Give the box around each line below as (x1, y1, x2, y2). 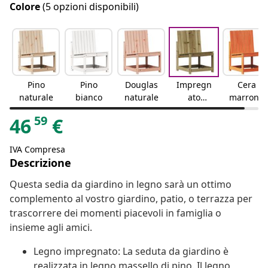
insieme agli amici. (10, 221, 92, 234)
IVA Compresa (10, 144, 65, 156)
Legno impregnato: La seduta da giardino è (33, 245, 229, 258)
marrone (229, 92, 264, 103)
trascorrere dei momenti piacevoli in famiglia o (10, 206, 221, 220)
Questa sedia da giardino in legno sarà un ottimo (10, 178, 232, 191)
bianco (75, 92, 102, 103)
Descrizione (10, 156, 71, 170)
